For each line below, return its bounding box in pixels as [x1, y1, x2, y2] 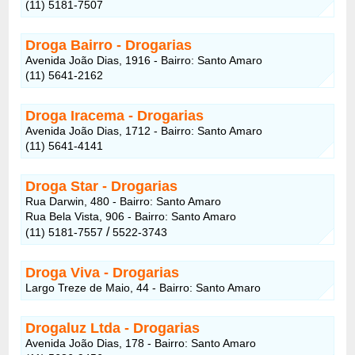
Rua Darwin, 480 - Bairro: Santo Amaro [25, 194, 222, 208]
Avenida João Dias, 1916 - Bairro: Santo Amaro [25, 53, 263, 67]
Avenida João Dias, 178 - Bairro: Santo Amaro [25, 336, 257, 349]
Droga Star [25, 177, 99, 194]
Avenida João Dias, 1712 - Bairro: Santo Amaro [25, 124, 263, 137]
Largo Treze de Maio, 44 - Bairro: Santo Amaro [25, 281, 261, 294]
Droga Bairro [25, 36, 113, 53]
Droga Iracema [25, 107, 125, 124]
